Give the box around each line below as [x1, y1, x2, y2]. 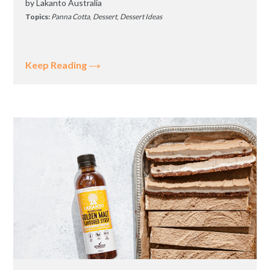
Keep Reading [25, 59, 89, 71]
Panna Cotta [51, 12, 90, 22]
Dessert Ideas [120, 12, 162, 22]
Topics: [25, 12, 51, 22]
